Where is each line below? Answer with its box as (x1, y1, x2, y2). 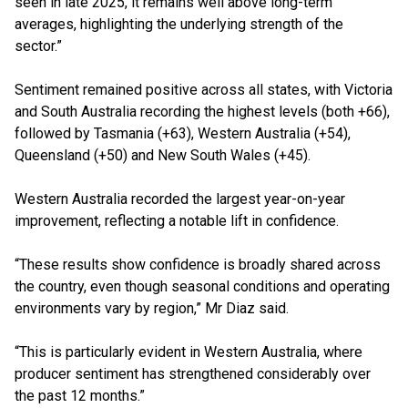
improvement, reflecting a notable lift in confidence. (15, 212, 339, 229)
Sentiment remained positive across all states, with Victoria (15, 81, 393, 98)
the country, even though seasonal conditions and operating (15, 278, 390, 295)
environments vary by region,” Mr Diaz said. (15, 300, 289, 317)
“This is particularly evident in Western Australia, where (15, 343, 362, 361)
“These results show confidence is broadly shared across (15, 256, 381, 273)
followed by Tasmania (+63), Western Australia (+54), (15, 125, 351, 142)
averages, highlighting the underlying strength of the (15, 15, 343, 33)
